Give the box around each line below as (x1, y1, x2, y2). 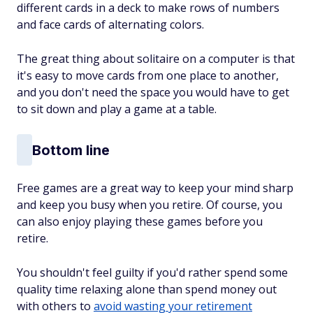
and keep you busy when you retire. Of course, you (17, 197, 282, 213)
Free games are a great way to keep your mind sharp (17, 180, 293, 196)
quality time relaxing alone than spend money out (17, 282, 277, 298)
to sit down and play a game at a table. (17, 101, 217, 117)
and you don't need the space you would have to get (17, 85, 289, 101)
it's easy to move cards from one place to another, (17, 68, 279, 84)
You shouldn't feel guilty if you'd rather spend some (17, 265, 288, 281)
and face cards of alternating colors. (17, 17, 204, 33)
